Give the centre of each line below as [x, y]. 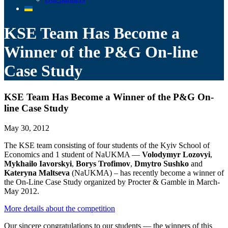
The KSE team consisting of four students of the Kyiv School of [107, 145]
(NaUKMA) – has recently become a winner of [147, 173]
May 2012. [22, 191]
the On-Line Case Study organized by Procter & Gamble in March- [112, 182]
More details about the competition [60, 208]
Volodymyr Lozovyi [176, 154]
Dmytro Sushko [162, 163]
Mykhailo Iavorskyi [38, 163]
